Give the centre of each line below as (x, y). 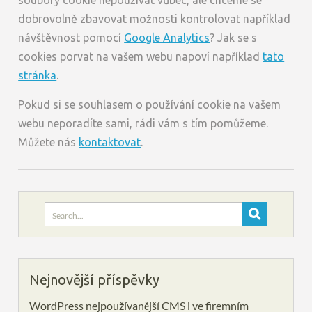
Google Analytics (167, 38)
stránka (38, 75)
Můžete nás (49, 142)
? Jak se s (234, 38)
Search (61, 210)
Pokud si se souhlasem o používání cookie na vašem (150, 104)
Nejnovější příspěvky (95, 280)
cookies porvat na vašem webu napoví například (141, 56)
